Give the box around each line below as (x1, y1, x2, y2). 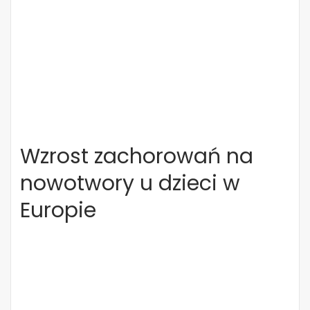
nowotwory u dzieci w (20, 169, 240, 198)
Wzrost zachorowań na (20, 142, 253, 171)
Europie (20, 196, 96, 225)
